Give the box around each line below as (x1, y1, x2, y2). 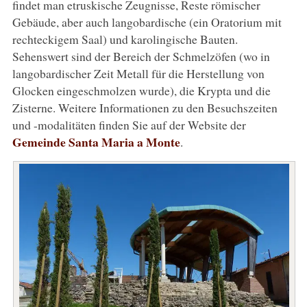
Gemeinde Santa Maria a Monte (12, 132, 180, 151)
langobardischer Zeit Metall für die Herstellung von (12, 64, 265, 82)
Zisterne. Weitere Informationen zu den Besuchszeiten (12, 99, 278, 116)
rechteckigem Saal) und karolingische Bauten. (12, 30, 238, 47)
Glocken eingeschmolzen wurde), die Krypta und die (12, 82, 271, 99)
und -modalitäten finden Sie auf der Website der (12, 116, 246, 133)
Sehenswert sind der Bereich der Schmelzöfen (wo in (12, 47, 270, 64)
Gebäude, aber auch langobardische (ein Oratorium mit (12, 13, 282, 30)
